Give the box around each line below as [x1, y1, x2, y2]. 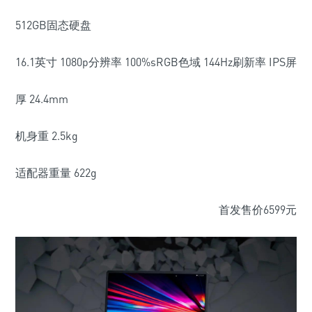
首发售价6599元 [219, 203, 297, 217]
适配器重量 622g [15, 166, 97, 180]
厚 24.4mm [15, 92, 68, 107]
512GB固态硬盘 [15, 18, 91, 33]
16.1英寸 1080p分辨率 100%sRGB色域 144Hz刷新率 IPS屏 [15, 55, 297, 70]
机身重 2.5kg [15, 129, 78, 143]
